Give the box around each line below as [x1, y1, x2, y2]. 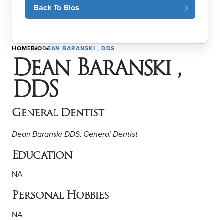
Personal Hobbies [12, 186, 109, 204]
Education [12, 146, 72, 164]
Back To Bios [33, 1, 79, 13]
